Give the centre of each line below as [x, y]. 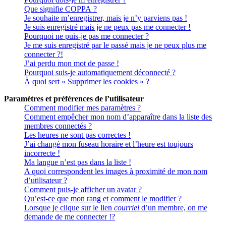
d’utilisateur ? [46, 180]
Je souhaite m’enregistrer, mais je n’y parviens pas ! [106, 18]
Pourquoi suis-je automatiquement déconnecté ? [100, 72]
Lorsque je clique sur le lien [69, 207]
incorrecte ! [42, 153]
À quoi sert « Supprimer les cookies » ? [87, 81]
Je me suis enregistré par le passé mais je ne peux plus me [115, 45]
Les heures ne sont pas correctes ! [77, 135]
